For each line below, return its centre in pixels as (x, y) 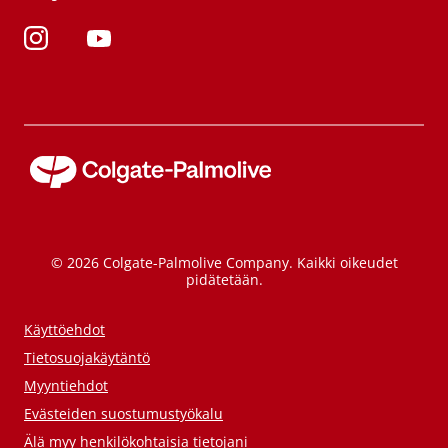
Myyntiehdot (66, 386)
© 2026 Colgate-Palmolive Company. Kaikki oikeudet (224, 263)
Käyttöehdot (64, 330)
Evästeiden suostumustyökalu (123, 414)
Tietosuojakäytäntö (87, 358)
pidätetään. (224, 280)
